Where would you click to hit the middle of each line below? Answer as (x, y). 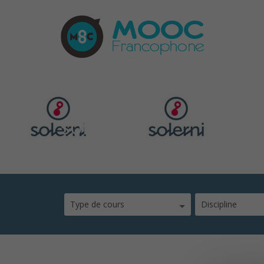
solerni (93, 127)
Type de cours (97, 204)
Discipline (219, 204)
